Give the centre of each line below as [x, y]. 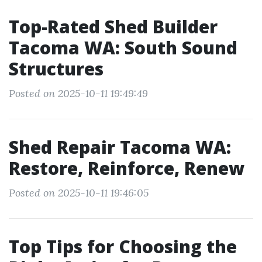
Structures [56, 69]
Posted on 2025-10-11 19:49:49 [78, 93]
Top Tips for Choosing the [123, 247]
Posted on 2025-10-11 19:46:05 [79, 193]
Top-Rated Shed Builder [113, 27]
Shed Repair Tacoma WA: [120, 147]
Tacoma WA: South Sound [123, 48]
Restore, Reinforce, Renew [127, 168]
